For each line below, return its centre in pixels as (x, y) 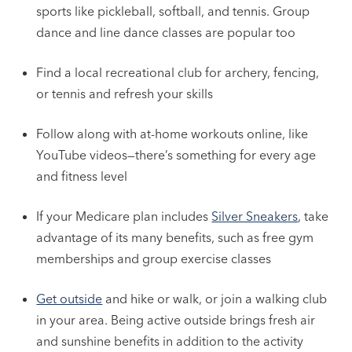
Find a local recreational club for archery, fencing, (178, 72)
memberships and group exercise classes (154, 258)
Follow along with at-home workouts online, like (172, 133)
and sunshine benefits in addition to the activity (170, 341)
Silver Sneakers (255, 216)
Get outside (70, 298)
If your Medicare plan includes (124, 216)
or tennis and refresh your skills (125, 93)
